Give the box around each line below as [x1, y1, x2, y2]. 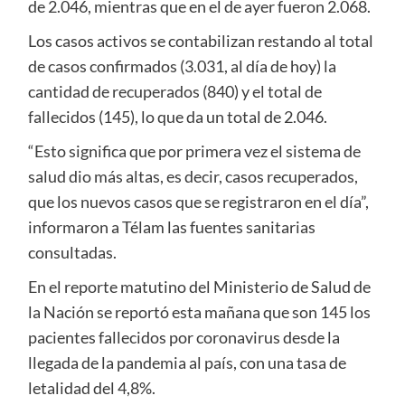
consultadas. [27, 242, 117, 263]
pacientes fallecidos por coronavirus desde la [27, 327, 340, 348]
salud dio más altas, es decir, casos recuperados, [27, 166, 358, 187]
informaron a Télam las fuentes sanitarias [27, 217, 316, 238]
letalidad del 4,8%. [27, 378, 155, 399]
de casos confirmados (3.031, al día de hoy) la [27, 56, 336, 77]
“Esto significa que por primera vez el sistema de [27, 141, 361, 162]
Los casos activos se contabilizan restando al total [27, 31, 373, 52]
